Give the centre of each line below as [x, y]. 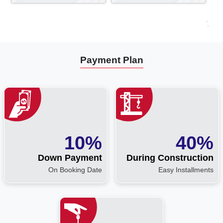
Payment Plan [111, 60]
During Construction [170, 158]
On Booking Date [75, 169]
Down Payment [70, 158]
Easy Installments [186, 169]
